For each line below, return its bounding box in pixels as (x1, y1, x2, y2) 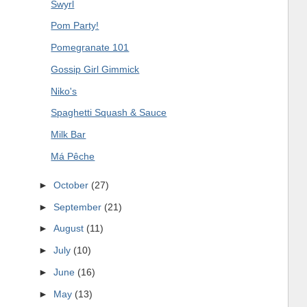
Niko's (51, 85, 77, 97)
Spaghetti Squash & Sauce (51, 107, 167, 119)
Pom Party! (51, 20, 99, 32)
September (53, 201, 104, 212)
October (53, 180, 91, 191)
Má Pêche (51, 150, 95, 162)
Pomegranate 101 (51, 42, 130, 53)
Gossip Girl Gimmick (51, 63, 140, 75)
